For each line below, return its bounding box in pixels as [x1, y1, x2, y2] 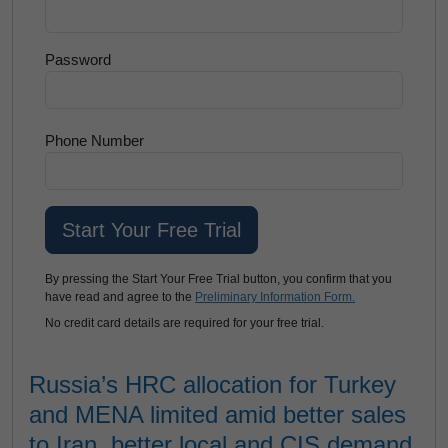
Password [45, 51, 111, 68]
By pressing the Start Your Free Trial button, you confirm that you [45, 272, 392, 286]
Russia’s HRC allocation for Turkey [29, 371, 396, 398]
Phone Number [45, 132, 144, 149]
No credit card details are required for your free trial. [45, 316, 324, 330]
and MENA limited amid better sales [29, 401, 406, 428]
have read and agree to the [45, 290, 195, 304]
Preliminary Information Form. [195, 290, 355, 304]
